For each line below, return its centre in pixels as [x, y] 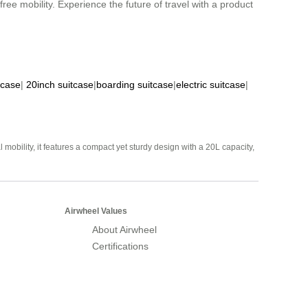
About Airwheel [124, 229]
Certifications [120, 246]
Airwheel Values [96, 211]
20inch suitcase [60, 84]
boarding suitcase [135, 84]
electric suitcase [211, 84]
